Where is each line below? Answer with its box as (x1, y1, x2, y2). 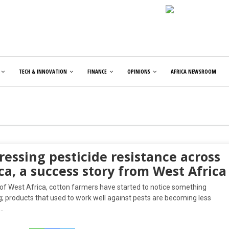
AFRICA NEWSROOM (171, 67, 216, 75)
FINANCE (87, 67, 107, 75)
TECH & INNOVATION (19, 67, 67, 75)
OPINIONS (127, 67, 150, 75)
